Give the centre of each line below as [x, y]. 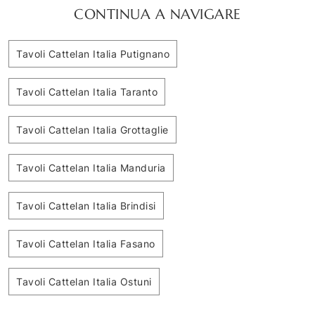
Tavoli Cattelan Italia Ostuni [84, 281]
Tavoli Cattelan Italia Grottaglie [92, 129]
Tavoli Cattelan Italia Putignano [93, 53]
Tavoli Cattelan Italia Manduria [91, 167]
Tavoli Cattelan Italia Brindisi [86, 205]
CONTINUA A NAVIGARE [157, 14]
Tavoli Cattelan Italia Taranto [87, 91]
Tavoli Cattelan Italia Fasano [86, 243]
